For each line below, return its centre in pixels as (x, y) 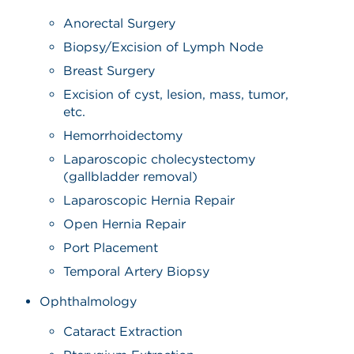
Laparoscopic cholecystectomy (160, 159)
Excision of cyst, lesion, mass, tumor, (176, 94)
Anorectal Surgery (120, 23)
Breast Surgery (109, 70)
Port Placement (111, 247)
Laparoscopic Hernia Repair (149, 200)
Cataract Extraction (123, 331)
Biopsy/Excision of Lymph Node (164, 47)
